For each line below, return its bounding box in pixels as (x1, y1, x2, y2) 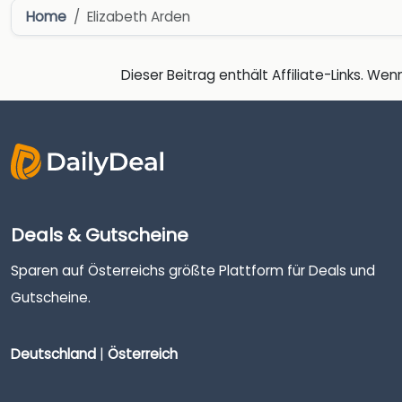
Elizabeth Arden (87, 6, 190, 26)
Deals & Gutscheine (11, 222, 188, 248)
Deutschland (11, 345, 96, 364)
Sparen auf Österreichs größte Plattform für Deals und (11, 260, 375, 280)
